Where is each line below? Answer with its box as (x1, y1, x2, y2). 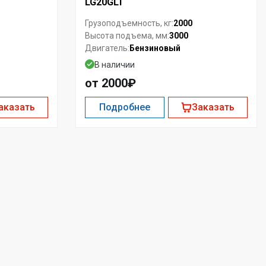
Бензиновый (129, 43, 180, 53)
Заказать (191, 101, 235, 113)
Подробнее (99, 101, 151, 113)
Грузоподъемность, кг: (85, 18, 173, 28)
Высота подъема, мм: (85, 31, 169, 41)
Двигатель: (85, 43, 129, 53)
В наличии (94, 59, 135, 69)
